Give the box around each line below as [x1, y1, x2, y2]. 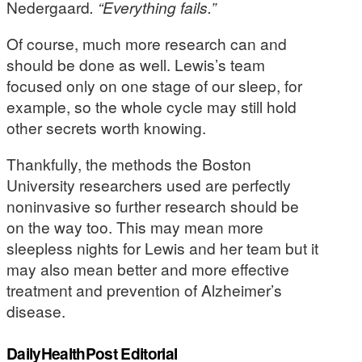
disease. [6, 300, 69, 322]
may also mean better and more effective [6, 258, 289, 280]
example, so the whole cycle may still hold [6, 95, 297, 118]
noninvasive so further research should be [6, 195, 299, 217]
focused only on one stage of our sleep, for [6, 74, 302, 97]
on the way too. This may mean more [6, 216, 263, 238]
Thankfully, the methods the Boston [6, 153, 251, 175]
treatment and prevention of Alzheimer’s [6, 279, 282, 301]
